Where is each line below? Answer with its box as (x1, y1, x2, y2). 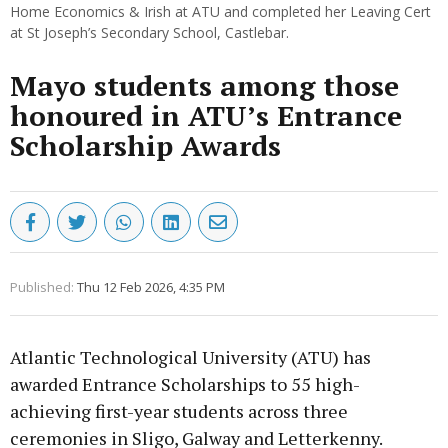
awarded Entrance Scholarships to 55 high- (10, 372, 360, 397)
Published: (10, 278, 74, 297)
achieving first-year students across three (10, 399, 348, 424)
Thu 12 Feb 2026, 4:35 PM (77, 278, 225, 297)
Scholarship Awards (10, 127, 281, 165)
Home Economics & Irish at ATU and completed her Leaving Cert (10, 2, 431, 22)
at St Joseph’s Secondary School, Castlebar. (10, 23, 289, 43)
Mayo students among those (10, 67, 399, 105)
